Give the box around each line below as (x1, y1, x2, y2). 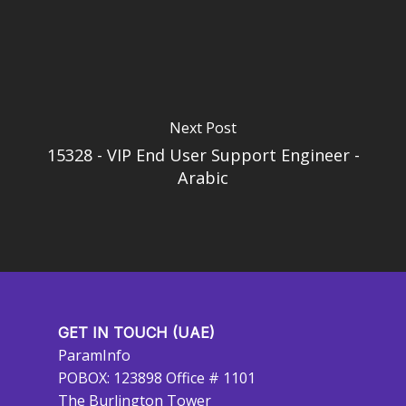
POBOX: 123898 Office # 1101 (58, 368, 256, 388)
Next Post (169, 118, 237, 138)
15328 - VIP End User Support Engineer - (46, 144, 360, 166)
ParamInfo (58, 345, 130, 365)
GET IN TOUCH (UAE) (58, 324, 215, 342)
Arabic (178, 167, 228, 188)
